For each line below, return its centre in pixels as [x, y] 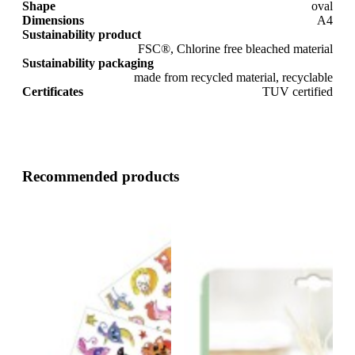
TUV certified [298, 91]
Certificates [53, 91]
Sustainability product [82, 34]
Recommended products [101, 176]
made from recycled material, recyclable [233, 77]
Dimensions [53, 20]
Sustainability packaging [88, 63]
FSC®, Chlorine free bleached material [235, 48]
